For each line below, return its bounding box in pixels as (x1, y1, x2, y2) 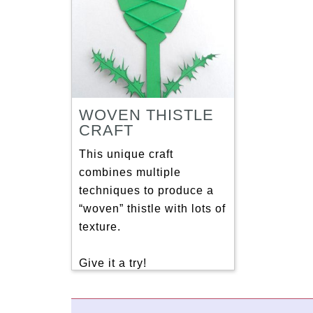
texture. (79, 221, 121, 233)
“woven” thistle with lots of (79, 203, 226, 215)
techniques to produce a (79, 184, 214, 197)
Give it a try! (79, 257, 147, 270)
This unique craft (79, 148, 173, 161)
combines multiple (79, 166, 181, 179)
